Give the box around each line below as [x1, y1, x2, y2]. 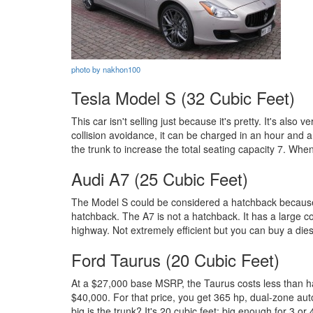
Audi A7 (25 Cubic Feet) [71, 166, 248, 191]
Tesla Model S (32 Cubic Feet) [71, 85, 295, 110]
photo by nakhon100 [71, 64, 140, 75]
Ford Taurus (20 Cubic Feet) [71, 247, 279, 272]
